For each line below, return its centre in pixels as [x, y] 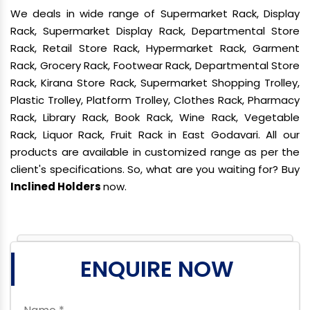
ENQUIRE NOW [157, 269]
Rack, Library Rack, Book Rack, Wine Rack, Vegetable [155, 118]
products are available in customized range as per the [155, 152]
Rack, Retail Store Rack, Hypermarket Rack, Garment [155, 48]
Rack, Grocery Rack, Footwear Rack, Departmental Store [155, 66]
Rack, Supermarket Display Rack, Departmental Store [155, 31]
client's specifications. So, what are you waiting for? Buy [155, 170]
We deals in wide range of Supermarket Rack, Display [155, 14]
